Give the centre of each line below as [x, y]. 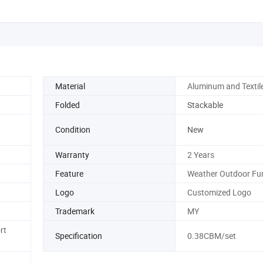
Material [70, 86]
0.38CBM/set [211, 236]
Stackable [205, 104]
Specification [79, 236]
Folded [68, 104]
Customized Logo [219, 192]
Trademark [75, 211]
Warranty [72, 154]
